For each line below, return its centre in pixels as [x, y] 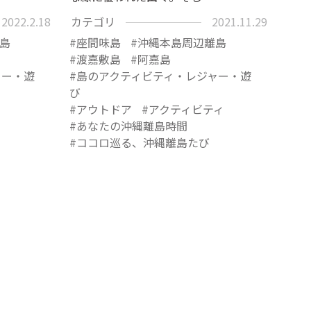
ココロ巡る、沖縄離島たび [143, 142]
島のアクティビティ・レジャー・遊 [164, 75]
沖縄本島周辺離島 [182, 42]
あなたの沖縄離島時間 [132, 125]
